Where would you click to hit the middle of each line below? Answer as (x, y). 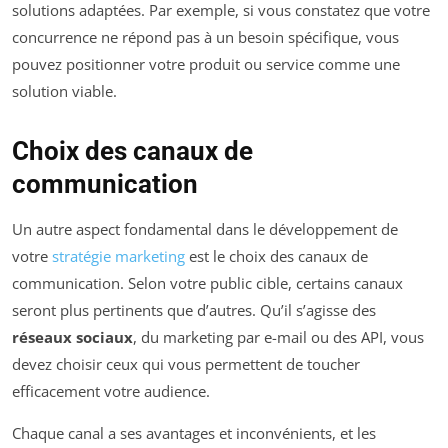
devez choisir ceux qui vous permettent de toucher (186, 363)
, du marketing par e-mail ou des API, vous (278, 336)
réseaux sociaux (72, 336)
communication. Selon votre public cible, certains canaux (207, 282)
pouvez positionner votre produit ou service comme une (206, 63)
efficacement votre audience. (111, 390)
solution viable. (64, 90)
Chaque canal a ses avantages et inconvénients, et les (194, 432)
